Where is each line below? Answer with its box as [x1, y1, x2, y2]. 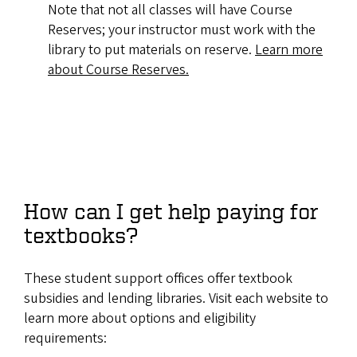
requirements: [24, 328, 107, 349]
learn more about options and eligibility [24, 308, 256, 329]
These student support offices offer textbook [24, 269, 292, 289]
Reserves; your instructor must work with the [48, 20, 316, 41]
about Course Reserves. [48, 60, 189, 80]
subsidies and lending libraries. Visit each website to [24, 288, 328, 309]
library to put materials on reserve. [48, 40, 255, 61]
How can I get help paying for [24, 198, 319, 224]
